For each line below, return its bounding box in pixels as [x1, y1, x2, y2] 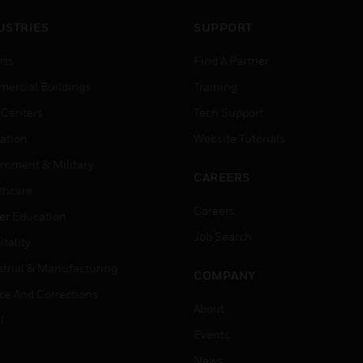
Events [194, 327, 230, 341]
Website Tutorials [194, 131, 285, 145]
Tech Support [194, 105, 263, 119]
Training [194, 79, 237, 93]
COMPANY [194, 268, 256, 282]
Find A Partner [194, 53, 269, 67]
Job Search [194, 229, 252, 243]
